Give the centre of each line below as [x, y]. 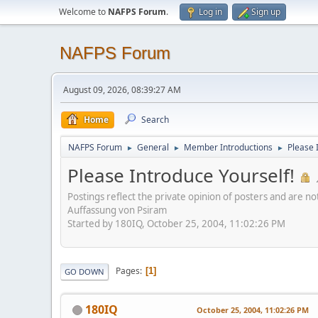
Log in [210, 12]
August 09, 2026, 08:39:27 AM [122, 90]
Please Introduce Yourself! [181, 175]
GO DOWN [84, 271]
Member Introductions [228, 147]
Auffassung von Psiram [117, 210]
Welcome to [83, 12]
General [153, 147]
